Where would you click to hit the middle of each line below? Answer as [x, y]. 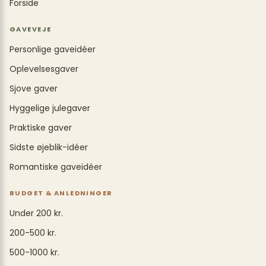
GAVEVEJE [31, 29]
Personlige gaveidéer [53, 50]
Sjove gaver [34, 89]
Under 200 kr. [36, 213]
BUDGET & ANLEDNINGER [61, 193]
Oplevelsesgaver [44, 69]
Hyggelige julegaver [50, 108]
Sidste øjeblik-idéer [49, 148]
